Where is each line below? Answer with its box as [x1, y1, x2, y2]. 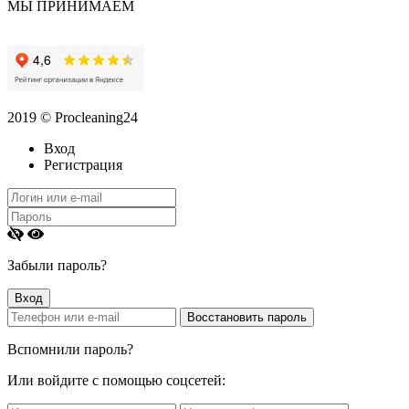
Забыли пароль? [7, 257, 107, 273]
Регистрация [44, 156, 122, 173]
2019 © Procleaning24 [7, 109, 138, 125]
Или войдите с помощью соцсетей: [7, 372, 225, 388]
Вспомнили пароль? [7, 341, 133, 357]
